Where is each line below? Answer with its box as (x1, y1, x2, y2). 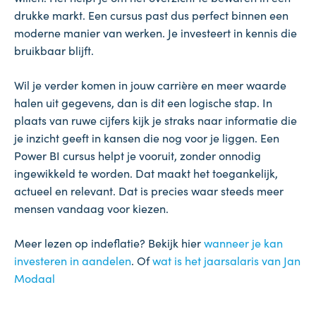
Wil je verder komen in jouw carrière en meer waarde (14, 77, 286, 93)
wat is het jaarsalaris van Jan (152, 253, 300, 269)
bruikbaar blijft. (14, 42, 94, 59)
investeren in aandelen (14, 253, 131, 269)
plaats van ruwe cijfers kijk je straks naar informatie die (14, 112, 297, 128)
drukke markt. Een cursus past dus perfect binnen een (14, 7, 288, 23)
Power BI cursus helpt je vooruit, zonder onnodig (14, 147, 261, 164)
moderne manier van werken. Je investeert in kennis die (14, 25, 297, 41)
